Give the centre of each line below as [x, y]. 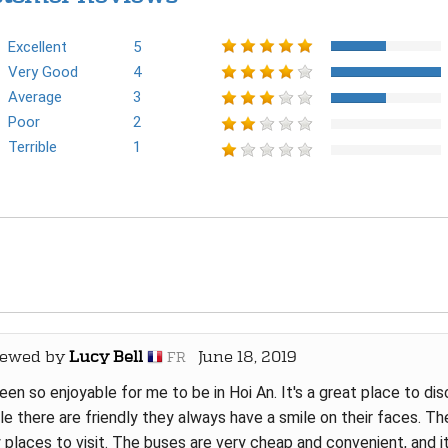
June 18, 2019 [241, 356]
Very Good [42, 72]
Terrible [32, 147]
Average [34, 97]
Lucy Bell [105, 356]
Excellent [37, 47]
